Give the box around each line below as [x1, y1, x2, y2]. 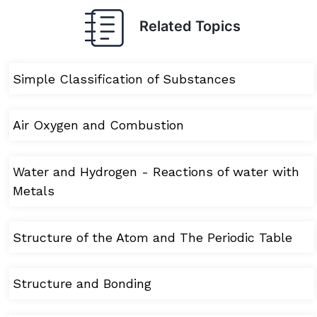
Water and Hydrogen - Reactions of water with [12, 164, 299, 180]
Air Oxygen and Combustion [12, 117, 184, 133]
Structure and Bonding [12, 276, 151, 292]
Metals [12, 183, 54, 199]
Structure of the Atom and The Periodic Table [12, 229, 292, 245]
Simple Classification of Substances [12, 71, 236, 86]
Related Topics [125, 18, 241, 35]
